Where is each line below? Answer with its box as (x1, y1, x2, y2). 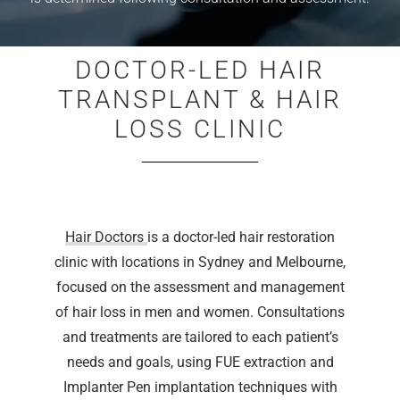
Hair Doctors (65, 229, 147, 246)
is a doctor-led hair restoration (147, 229, 335, 246)
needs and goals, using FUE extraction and (66, 354, 334, 371)
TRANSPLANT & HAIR (58, 85, 342, 114)
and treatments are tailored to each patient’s (62, 329, 338, 346)
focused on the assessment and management (55, 279, 345, 296)
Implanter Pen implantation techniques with (62, 379, 337, 396)
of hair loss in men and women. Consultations (55, 304, 345, 321)
